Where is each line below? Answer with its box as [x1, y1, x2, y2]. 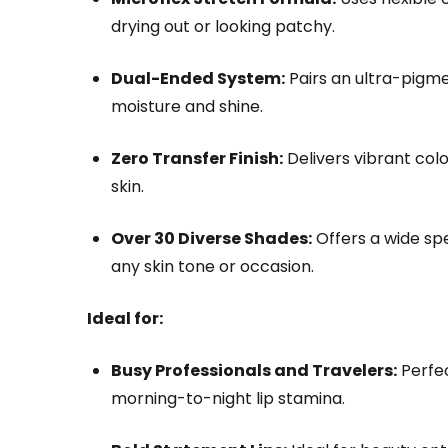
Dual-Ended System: [111, 66, 285, 90]
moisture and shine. [111, 94, 263, 118]
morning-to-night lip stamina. [111, 386, 345, 410]
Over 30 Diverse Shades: [111, 226, 312, 250]
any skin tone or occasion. [111, 254, 314, 278]
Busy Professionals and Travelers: [111, 358, 397, 382]
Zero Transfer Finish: [111, 146, 283, 170]
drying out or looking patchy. [111, 14, 335, 38]
